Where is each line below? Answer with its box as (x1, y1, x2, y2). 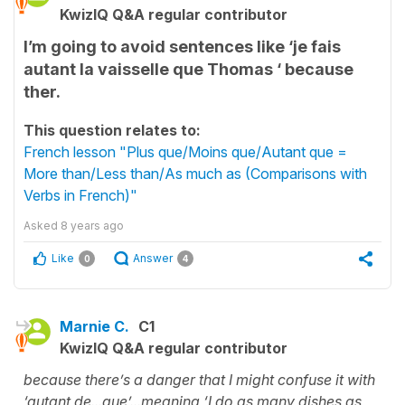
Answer (133, 251, 173, 265)
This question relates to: (24, 121, 201, 139)
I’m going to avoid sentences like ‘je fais (24, 37, 341, 56)
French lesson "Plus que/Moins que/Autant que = (24, 143, 347, 161)
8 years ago (61, 219, 124, 232)
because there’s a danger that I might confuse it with (24, 371, 375, 389)
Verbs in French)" (24, 186, 137, 204)
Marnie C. (60, 317, 129, 335)
